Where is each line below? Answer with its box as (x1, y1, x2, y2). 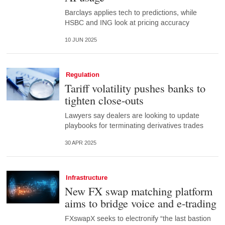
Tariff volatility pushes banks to (64, 80, 205, 96)
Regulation (65, 70, 99, 80)
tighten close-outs (64, 92, 144, 108)
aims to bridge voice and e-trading (64, 195, 216, 211)
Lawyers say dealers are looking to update (64, 111, 199, 121)
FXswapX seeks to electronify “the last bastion (64, 214, 211, 224)
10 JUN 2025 (64, 37, 97, 44)
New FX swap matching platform (64, 183, 212, 199)
